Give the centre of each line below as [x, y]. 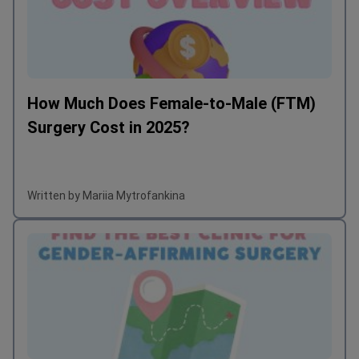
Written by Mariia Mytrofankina [106, 196]
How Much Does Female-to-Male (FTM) [171, 104]
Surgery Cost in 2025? [109, 128]
